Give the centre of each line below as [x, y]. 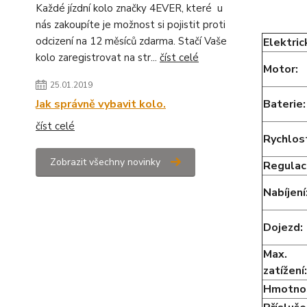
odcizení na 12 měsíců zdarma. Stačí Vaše [131, 41]
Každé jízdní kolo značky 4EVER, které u [129, 8]
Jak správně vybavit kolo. [101, 104]
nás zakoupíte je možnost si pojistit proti [131, 25]
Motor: [280, 70]
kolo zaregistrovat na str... [98, 58]
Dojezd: [283, 228]
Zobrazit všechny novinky [105, 162]
